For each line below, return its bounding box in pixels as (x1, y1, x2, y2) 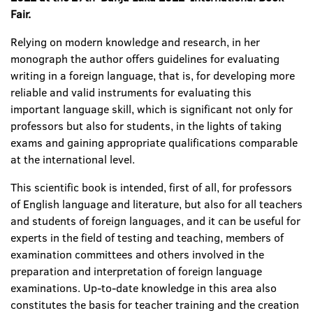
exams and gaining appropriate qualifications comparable (10, 135, 298, 150)
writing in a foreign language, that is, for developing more (10, 68, 295, 83)
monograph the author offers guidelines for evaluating (10, 51, 279, 66)
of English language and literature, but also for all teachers (10, 196, 303, 212)
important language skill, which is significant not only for (10, 101, 293, 117)
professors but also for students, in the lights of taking (10, 118, 282, 133)
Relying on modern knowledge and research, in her (10, 34, 260, 50)
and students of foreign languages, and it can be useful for (10, 213, 300, 228)
